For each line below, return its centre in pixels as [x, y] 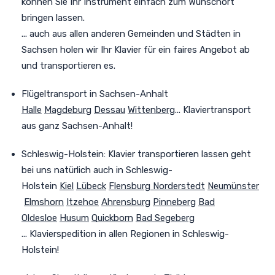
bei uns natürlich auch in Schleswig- [97, 170]
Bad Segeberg [165, 218]
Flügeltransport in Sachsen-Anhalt [95, 94]
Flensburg [131, 186]
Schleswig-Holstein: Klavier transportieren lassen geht [136, 154]
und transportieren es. [68, 65]
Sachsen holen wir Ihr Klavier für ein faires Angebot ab [136, 49]
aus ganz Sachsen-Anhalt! [77, 126]
